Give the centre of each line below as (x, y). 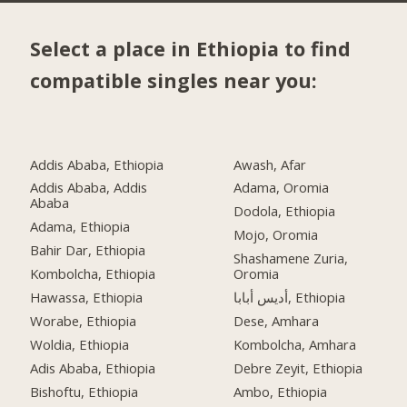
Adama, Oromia (282, 188)
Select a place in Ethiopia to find (191, 48)
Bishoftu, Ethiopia (84, 391)
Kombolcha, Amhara (295, 344)
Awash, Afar (270, 164)
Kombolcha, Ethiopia (93, 274)
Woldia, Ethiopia (80, 344)
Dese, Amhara (277, 321)
